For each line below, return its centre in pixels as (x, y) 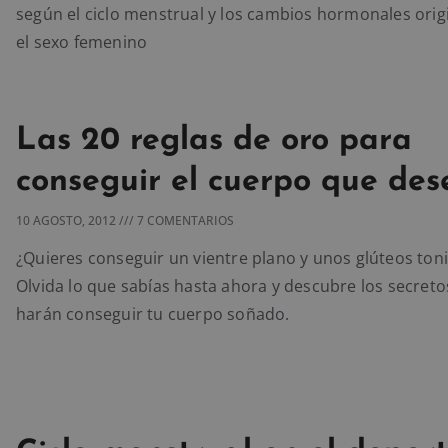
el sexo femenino (82, 42)
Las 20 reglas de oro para (214, 140)
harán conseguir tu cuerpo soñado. (153, 313)
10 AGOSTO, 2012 (67, 220)
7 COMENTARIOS (184, 220)
